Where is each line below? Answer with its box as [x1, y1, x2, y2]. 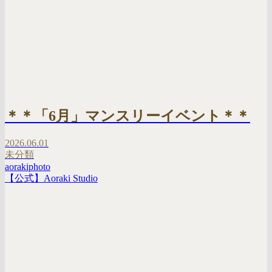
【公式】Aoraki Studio [5, 172, 98, 183]
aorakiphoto [5, 161, 50, 172]
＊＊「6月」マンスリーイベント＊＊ [5, 107, 250, 124]
